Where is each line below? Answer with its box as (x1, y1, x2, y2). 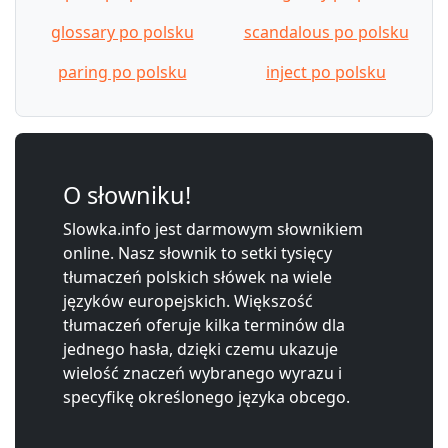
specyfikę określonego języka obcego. (63, 385, 350, 408)
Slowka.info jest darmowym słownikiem (63, 217, 363, 240)
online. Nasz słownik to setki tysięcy (63, 241, 332, 264)
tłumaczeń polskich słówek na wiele (63, 265, 332, 288)
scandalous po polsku (243, 20, 409, 43)
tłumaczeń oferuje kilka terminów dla (63, 313, 345, 336)
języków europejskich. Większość (63, 289, 313, 312)
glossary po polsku (50, 20, 194, 43)
